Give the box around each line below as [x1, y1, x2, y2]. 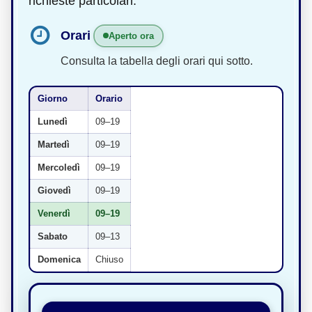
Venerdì [38, 208, 70, 219]
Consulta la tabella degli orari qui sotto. [61, 54, 253, 67]
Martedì [38, 139, 70, 150]
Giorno [38, 93, 68, 104]
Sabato [38, 231, 68, 242]
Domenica [38, 253, 81, 265]
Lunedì [38, 116, 68, 127]
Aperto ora [109, 30, 154, 41]
